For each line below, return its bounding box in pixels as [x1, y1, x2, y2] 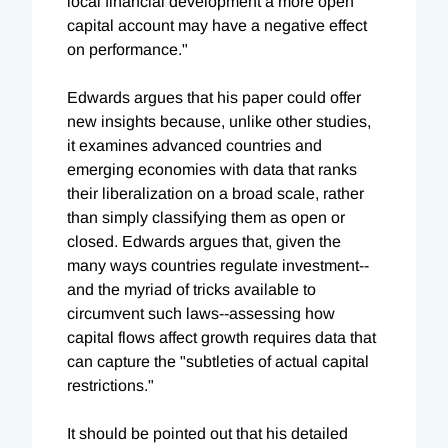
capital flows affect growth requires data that [67, 328, 376, 346]
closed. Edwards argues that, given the [67, 232, 341, 250]
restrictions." [67, 376, 154, 394]
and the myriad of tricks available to [67, 280, 316, 298]
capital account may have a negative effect [67, 16, 367, 34]
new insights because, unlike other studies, [67, 112, 371, 130]
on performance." [67, 40, 188, 58]
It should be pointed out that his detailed [67, 424, 348, 442]
